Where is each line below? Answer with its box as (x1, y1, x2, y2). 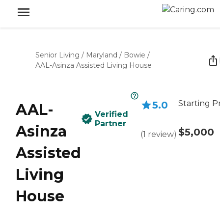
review (148, 130, 174, 139)
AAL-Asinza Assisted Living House (35, 61, 152, 70)
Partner (95, 119, 126, 128)
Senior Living (35, 51, 80, 59)
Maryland (86, 51, 117, 59)
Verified (95, 110, 128, 119)
